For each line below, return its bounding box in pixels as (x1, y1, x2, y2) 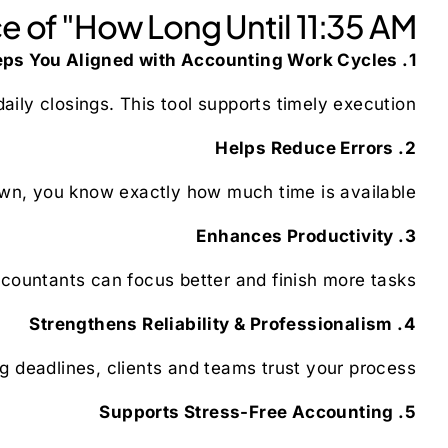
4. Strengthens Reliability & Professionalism (403, 313, 416, 334)
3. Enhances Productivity (404, 225, 416, 246)
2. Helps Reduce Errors (404, 137, 416, 158)
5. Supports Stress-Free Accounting (404, 401, 416, 422)
